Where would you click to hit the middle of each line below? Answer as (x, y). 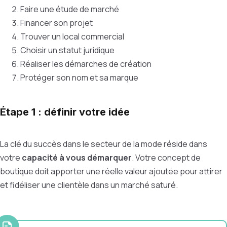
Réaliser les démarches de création (86, 64)
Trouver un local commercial (72, 36)
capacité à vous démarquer (77, 158)
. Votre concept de (166, 158)
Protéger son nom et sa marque (79, 78)
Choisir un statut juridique (67, 50)
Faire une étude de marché (70, 9)
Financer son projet (56, 23)
